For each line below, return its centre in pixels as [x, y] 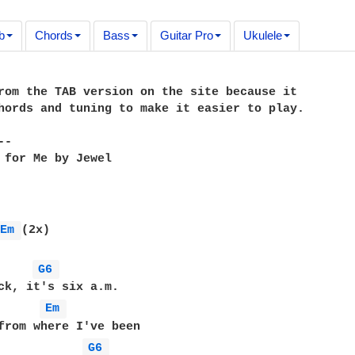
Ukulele [262, 35]
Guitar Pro [186, 35]
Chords [53, 35]
